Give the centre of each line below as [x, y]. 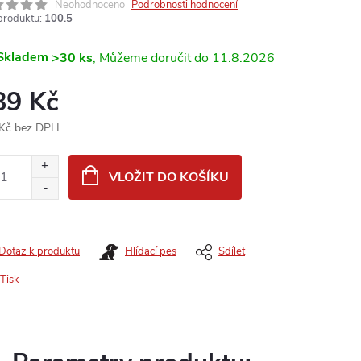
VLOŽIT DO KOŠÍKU [168, 177]
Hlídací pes [151, 251]
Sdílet [232, 251]
